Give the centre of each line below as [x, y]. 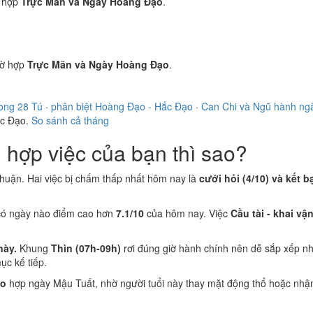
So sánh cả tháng [70, 120]
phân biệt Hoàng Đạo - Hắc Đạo [122, 106]
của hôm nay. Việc [187, 213]
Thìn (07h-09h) [86, 248]
